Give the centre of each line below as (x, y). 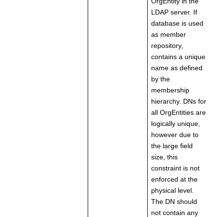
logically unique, (176, 124)
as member (169, 35)
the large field (172, 146)
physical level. (172, 191)
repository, (167, 46)
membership (170, 90)
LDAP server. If (174, 12)
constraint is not (175, 168)
